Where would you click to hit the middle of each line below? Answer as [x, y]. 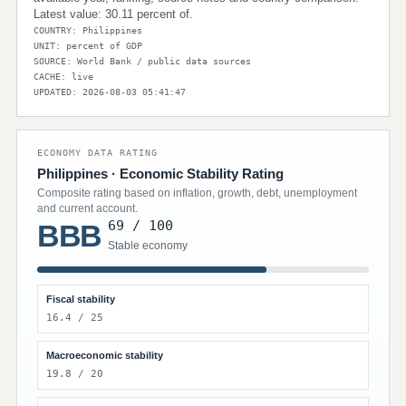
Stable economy [148, 246]
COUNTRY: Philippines [88, 30]
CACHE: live [63, 77]
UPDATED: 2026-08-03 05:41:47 [110, 92]
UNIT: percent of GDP [88, 46]
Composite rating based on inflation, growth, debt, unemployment [197, 193]
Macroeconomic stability [105, 355]
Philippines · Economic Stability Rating [160, 174]
